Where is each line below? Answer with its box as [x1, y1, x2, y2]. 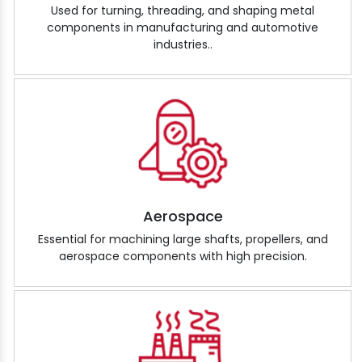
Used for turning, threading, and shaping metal [51, 2, 314, 19]
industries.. [153, 36, 213, 53]
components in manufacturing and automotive [47, 19, 318, 36]
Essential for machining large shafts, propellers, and [37, 231, 328, 248]
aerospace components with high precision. [58, 248, 307, 265]
